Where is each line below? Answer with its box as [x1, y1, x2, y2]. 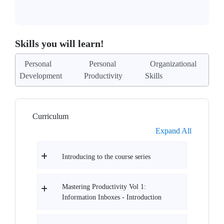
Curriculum [32, 112, 68, 120]
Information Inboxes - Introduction [62, 193, 161, 201]
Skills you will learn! [15, 38, 104, 49]
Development [19, 71, 62, 80]
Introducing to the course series [62, 153, 150, 161]
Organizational [149, 59, 196, 68]
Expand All [155, 126, 191, 135]
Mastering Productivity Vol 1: [62, 183, 146, 191]
